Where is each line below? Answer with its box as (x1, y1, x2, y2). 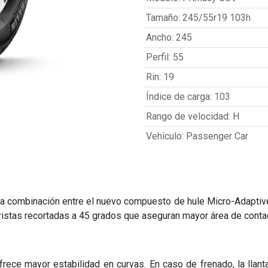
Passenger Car (185, 130, 248, 142)
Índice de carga (145, 91, 210, 102)
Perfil (145, 51, 169, 63)
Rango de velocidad (145, 111, 229, 122)
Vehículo (145, 130, 182, 142)
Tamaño (145, 12, 178, 23)
